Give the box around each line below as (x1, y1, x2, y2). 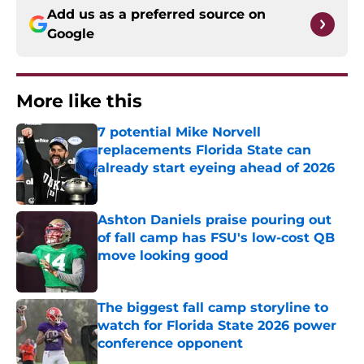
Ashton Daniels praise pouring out (97, 212, 331, 228)
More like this (16, 90, 142, 113)
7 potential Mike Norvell (97, 124, 261, 141)
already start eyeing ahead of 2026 (97, 160, 335, 176)
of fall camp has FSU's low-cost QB (97, 230, 335, 246)
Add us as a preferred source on (47, 6, 266, 23)
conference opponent (97, 336, 243, 352)
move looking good (97, 248, 228, 264)
